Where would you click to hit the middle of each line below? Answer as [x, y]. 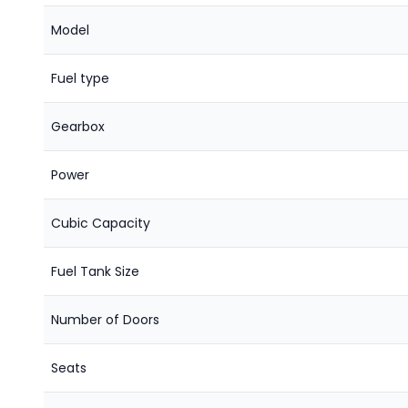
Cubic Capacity [101, 223]
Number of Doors [105, 320]
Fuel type [80, 78]
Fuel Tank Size [95, 271]
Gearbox [78, 127]
